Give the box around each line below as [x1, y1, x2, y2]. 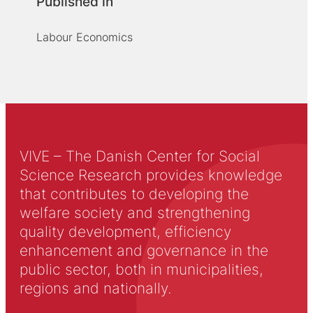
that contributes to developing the [19, 184, 249, 203]
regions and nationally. [19, 279, 171, 297]
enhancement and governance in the [19, 241, 268, 259]
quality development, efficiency [19, 222, 231, 240]
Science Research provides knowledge [19, 166, 282, 184]
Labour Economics [36, 29, 133, 44]
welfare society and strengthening [19, 203, 250, 221]
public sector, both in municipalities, [19, 260, 263, 278]
